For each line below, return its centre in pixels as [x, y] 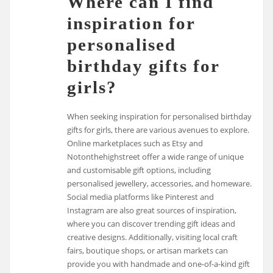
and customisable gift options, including [139, 170]
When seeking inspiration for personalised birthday [160, 116]
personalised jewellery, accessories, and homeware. [160, 183]
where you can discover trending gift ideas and [151, 223]
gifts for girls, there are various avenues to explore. [158, 129]
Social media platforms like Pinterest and [141, 197]
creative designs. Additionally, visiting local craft [153, 237]
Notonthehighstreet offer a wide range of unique [156, 156]
